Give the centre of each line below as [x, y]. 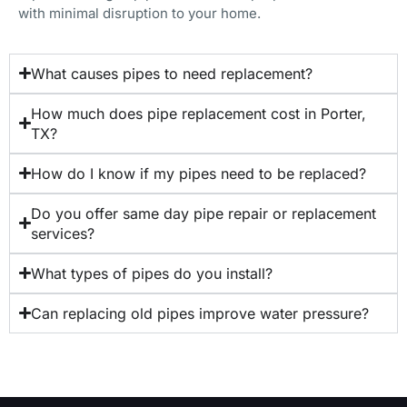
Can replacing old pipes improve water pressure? [200, 313]
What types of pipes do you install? [152, 273]
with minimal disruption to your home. [139, 14]
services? [63, 233]
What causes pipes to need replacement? [172, 73]
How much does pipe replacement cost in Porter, [199, 113]
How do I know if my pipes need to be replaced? [199, 173]
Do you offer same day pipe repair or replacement [204, 213]
